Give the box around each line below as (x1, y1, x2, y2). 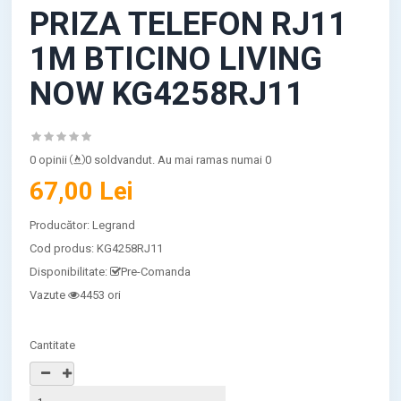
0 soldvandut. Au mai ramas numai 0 (85, 153, 272, 166)
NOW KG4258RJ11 (30, 75, 305, 113)
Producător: (30, 218, 93, 232)
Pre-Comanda (121, 265, 192, 278)
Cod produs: (30, 242, 98, 255)
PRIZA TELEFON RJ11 (30, 5, 348, 43)
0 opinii (30, 153, 68, 166)
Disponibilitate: (30, 265, 108, 278)
